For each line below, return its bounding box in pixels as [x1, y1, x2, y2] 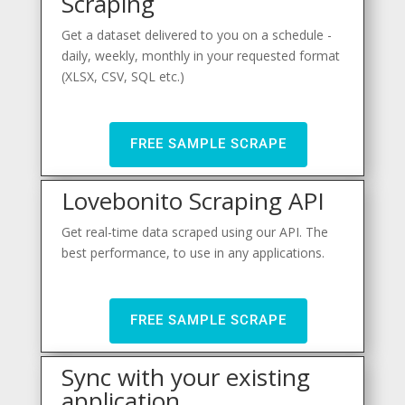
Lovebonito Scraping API [61, 184, 325, 217]
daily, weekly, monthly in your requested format [61, 46, 341, 64]
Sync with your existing [61, 361, 311, 394]
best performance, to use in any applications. [61, 243, 325, 261]
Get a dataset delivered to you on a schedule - [61, 25, 333, 43]
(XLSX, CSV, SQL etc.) [61, 67, 185, 85]
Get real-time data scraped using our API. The [61, 222, 329, 240]
